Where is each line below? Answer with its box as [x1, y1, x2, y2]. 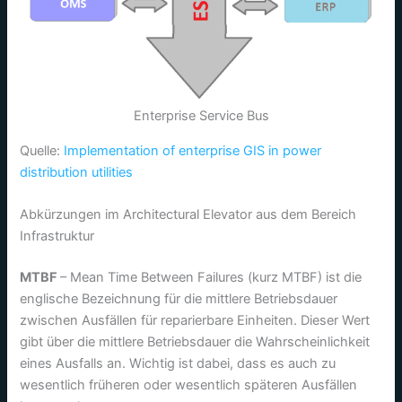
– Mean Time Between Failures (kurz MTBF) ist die [60, 269, 363, 286]
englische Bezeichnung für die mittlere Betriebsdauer [20, 291, 338, 308]
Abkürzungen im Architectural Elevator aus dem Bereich [20, 206, 357, 223]
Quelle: [20, 142, 65, 159]
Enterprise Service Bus [133, 108, 269, 125]
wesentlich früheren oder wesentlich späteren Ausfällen [20, 377, 358, 394]
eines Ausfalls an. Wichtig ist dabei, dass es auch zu [20, 355, 336, 372]
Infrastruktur [20, 228, 95, 245]
